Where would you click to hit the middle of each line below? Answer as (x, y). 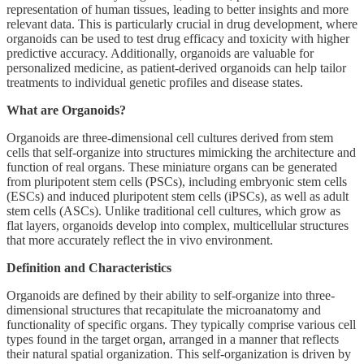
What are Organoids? (66, 110)
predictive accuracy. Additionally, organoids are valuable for (160, 53)
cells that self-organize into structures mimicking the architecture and (181, 152)
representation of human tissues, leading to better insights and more (178, 9)
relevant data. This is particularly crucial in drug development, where (182, 24)
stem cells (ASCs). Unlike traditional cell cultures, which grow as (173, 210)
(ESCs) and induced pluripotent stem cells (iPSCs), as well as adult (178, 196)
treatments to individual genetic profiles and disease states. (155, 82)
